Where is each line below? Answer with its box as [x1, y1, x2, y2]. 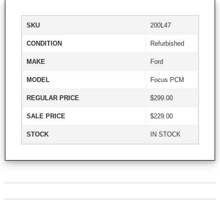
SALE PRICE [27, 112, 65, 120]
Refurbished [150, 39, 184, 47]
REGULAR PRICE [27, 94, 79, 102]
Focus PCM [150, 76, 184, 83]
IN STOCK [150, 130, 181, 138]
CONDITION [27, 39, 62, 47]
